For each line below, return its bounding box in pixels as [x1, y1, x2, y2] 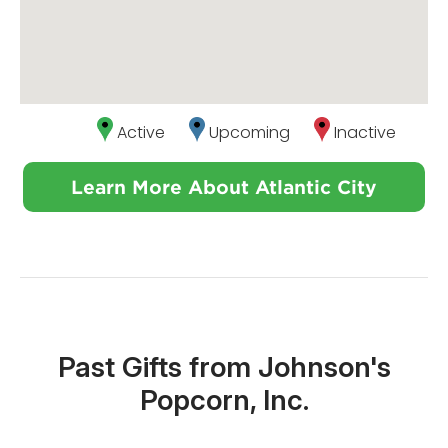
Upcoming [209, 121, 290, 145]
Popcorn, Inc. [139, 383, 309, 418]
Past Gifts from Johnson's [57, 350, 391, 385]
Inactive [334, 121, 396, 145]
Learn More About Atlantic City [71, 176, 377, 199]
